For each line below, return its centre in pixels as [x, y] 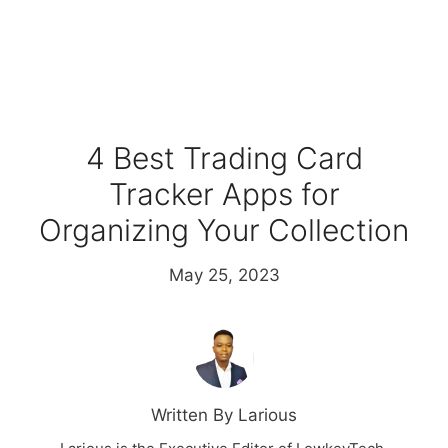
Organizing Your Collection [224, 230]
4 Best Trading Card [224, 158]
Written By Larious [224, 415]
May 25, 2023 [224, 275]
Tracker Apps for [224, 194]
